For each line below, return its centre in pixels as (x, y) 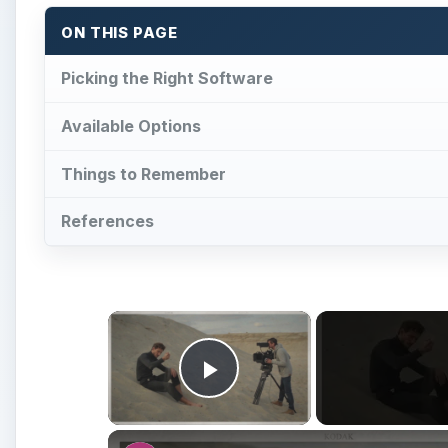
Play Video (281, 398)
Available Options (131, 125)
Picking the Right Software (167, 77)
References (107, 221)
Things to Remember (143, 173)
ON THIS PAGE (119, 33)
